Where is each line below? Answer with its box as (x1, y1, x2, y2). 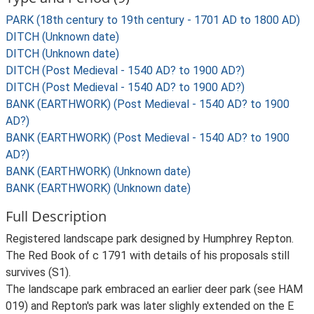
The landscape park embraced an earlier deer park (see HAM (6, 282, 303, 296)
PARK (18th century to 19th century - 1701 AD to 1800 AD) (6, 13, 300, 27)
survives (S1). (6, 266, 71, 279)
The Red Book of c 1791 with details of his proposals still (6, 249, 289, 262)
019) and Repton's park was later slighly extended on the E (6, 299, 294, 313)
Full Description (6, 207, 107, 226)
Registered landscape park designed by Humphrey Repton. (6, 232, 294, 245)
